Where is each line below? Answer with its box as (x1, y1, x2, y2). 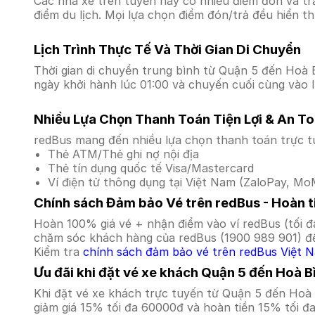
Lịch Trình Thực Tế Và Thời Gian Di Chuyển (34, 41, 301, 58)
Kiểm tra (34, 245, 83, 259)
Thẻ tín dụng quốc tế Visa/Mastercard (48, 161, 254, 175)
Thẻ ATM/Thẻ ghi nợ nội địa (48, 147, 199, 161)
